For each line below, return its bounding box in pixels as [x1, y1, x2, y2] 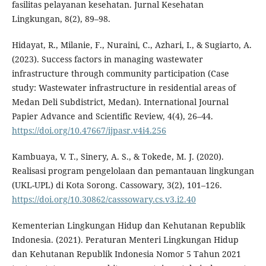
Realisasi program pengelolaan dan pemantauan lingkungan [11, 165, 254, 177]
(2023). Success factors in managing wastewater [11, 53, 203, 65]
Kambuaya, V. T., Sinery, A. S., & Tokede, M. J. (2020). [11, 151, 224, 163]
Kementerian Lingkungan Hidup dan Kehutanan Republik [11, 220, 245, 232]
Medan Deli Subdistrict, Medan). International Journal [11, 96, 229, 108]
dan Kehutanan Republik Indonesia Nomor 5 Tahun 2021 [11, 248, 241, 260]
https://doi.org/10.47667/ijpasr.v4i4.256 [11, 125, 166, 137]
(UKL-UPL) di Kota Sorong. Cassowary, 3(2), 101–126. [11, 179, 222, 191]
